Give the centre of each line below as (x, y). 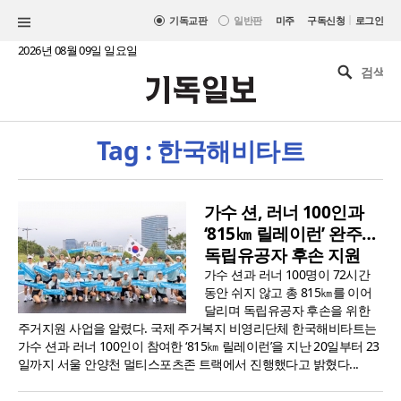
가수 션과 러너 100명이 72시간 (287, 275)
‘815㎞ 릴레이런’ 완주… (290, 234)
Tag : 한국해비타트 (200, 151)
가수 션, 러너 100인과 (284, 213)
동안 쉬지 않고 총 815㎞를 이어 (288, 293)
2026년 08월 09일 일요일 (78, 50)
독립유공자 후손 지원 (282, 256)
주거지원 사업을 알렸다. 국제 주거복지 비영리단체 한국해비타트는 (197, 328)
